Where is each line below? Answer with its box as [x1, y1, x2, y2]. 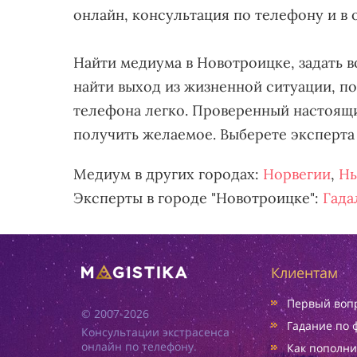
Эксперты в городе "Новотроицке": [73, 189, 323, 207]
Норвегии [263, 165, 331, 183]
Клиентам [270, 263, 338, 282]
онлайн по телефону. [81, 339, 197, 354]
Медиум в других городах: [73, 165, 263, 183]
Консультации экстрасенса [81, 324, 229, 339]
